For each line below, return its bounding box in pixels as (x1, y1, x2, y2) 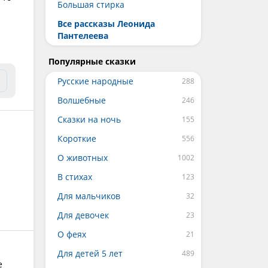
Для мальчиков (57, 190, 120, 202)
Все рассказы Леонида (57, 18, 155, 29)
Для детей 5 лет (57, 248, 123, 259)
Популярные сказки (48, 56, 136, 67)
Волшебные (57, 95, 106, 106)
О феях (57, 229, 86, 240)
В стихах (57, 171, 92, 182)
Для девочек (57, 209, 109, 221)
